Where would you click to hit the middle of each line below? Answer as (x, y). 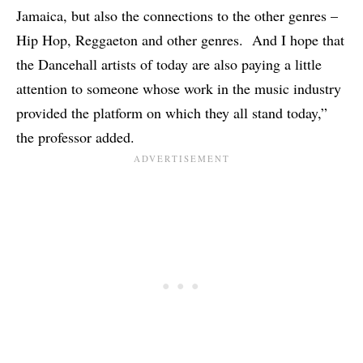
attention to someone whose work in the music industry (179, 89)
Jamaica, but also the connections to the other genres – (177, 16)
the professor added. (75, 137)
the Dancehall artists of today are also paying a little (169, 64)
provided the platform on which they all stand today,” (172, 113)
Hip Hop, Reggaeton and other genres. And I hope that (180, 40)
